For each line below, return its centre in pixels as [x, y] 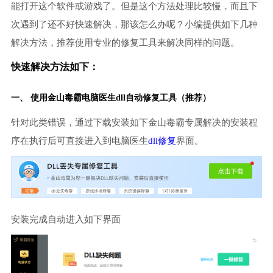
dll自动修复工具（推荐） [163, 97]
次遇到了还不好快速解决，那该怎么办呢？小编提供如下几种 [134, 24]
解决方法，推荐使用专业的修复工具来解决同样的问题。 [125, 42]
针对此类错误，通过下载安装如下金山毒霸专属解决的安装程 [134, 122]
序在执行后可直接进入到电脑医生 [79, 140]
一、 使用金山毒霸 [46, 97]
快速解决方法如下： [55, 66]
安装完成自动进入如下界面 [66, 220]
